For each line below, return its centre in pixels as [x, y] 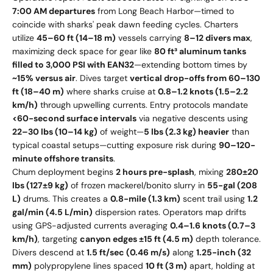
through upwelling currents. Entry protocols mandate [143, 105]
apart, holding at [221, 266]
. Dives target [103, 78]
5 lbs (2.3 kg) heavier [186, 132]
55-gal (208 [232, 186]
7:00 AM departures [54, 11]
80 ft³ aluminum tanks [200, 51]
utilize [24, 38]
